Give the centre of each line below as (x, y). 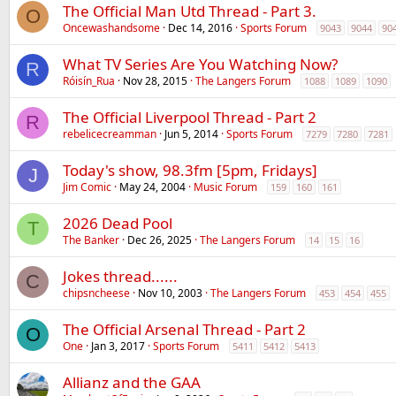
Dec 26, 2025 (160, 240)
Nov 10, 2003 (170, 293)
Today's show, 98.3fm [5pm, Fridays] (190, 170)
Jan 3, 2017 (118, 346)
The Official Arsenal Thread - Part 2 (184, 329)
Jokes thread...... (120, 276)
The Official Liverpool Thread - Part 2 (190, 117)
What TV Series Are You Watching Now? (200, 64)
